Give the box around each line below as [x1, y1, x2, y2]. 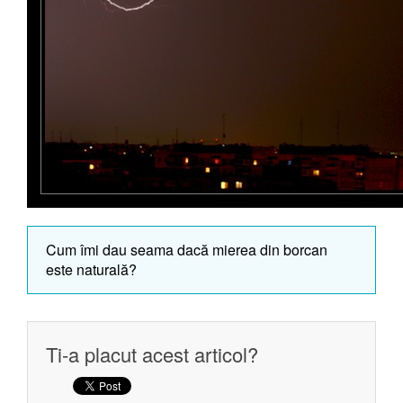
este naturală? [46, 259, 137, 280]
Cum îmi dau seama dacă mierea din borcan [46, 239, 327, 260]
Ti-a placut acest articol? [46, 340, 258, 368]
